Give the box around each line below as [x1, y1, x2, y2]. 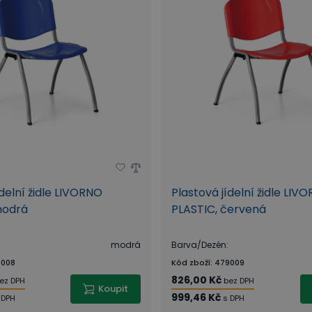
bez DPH [224, 275, 254, 286]
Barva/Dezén [171, 239, 226, 251]
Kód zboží [171, 257, 210, 268]
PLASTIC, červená [171, 201, 266, 217]
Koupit [98, 282, 128, 295]
